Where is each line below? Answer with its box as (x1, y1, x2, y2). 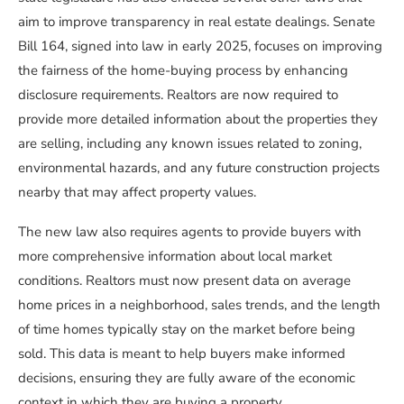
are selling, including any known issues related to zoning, (18, 134, 362, 153)
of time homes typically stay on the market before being (18, 320, 355, 339)
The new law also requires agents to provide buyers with (18, 223, 362, 242)
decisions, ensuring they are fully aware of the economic (18, 369, 355, 388)
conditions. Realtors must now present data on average (18, 271, 351, 290)
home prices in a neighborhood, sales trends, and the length (18, 296, 381, 315)
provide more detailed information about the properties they (18, 110, 378, 129)
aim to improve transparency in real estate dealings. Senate (18, 13, 375, 32)
